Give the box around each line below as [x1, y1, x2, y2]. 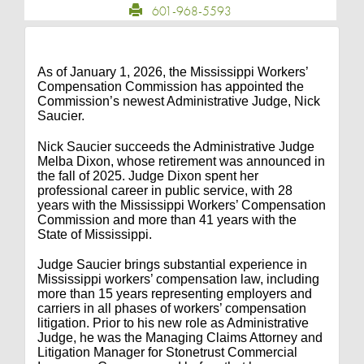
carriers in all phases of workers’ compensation [37, 301, 306, 316]
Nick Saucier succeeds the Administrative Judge [37, 139, 314, 154]
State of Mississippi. [37, 227, 152, 241]
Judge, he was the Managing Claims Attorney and [37, 331, 323, 345]
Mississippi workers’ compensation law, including [37, 272, 319, 287]
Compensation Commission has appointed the [37, 80, 304, 93]
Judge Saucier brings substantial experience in [37, 258, 307, 272]
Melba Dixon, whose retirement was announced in [37, 154, 325, 168]
